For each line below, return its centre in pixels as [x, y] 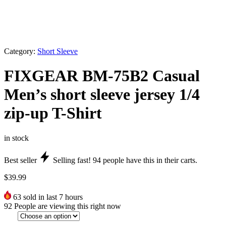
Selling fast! [72, 160]
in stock [16, 138]
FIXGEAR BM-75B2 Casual [102, 76]
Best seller [20, 160]
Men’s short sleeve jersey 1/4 [102, 95]
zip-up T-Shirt [53, 113]
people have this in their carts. [149, 160]
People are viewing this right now [68, 206]
